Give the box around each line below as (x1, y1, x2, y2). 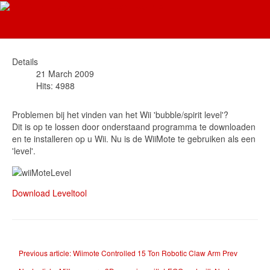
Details (12, 55, 38, 67)
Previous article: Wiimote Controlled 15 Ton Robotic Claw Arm (19, 247, 222, 258)
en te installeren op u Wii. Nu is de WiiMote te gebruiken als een (12, 132, 256, 145)
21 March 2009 (36, 67, 94, 80)
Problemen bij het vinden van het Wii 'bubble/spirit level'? (12, 108, 228, 121)
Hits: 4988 (36, 79, 75, 92)
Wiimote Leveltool (12, 10, 157, 36)
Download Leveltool (12, 186, 87, 199)
